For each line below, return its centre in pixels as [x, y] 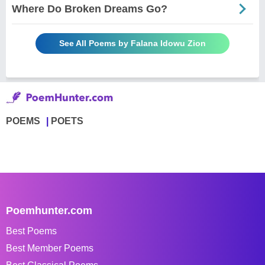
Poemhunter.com [49, 210]
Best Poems [31, 231]
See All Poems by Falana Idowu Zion [132, 43]
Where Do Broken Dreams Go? [90, 9]
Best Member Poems [50, 248]
